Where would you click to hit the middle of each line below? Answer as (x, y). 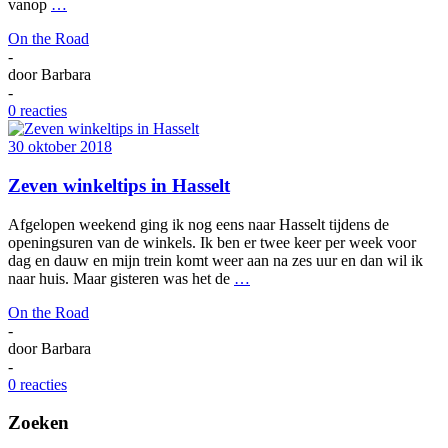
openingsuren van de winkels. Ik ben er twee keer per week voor (212, 242)
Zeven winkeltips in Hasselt (119, 185)
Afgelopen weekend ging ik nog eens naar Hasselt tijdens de (198, 224)
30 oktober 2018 (60, 147)
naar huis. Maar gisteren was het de (121, 278)
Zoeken (38, 423)
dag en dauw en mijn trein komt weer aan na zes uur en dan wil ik (215, 260)
